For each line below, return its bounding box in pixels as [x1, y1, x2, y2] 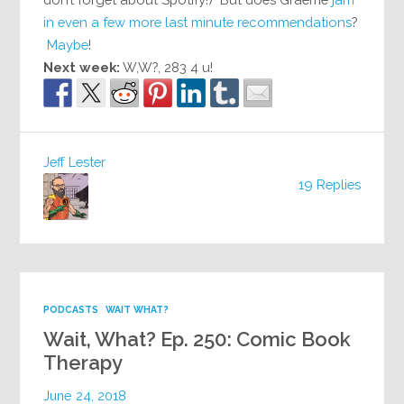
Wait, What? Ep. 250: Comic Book [43, 327, 352, 352]
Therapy [43, 351, 124, 375]
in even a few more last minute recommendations [43, 14, 353, 31]
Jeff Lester [43, 153, 106, 170]
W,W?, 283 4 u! [120, 60, 214, 76]
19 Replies [298, 177, 361, 193]
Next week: [43, 60, 121, 76]
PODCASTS [43, 304, 99, 316]
